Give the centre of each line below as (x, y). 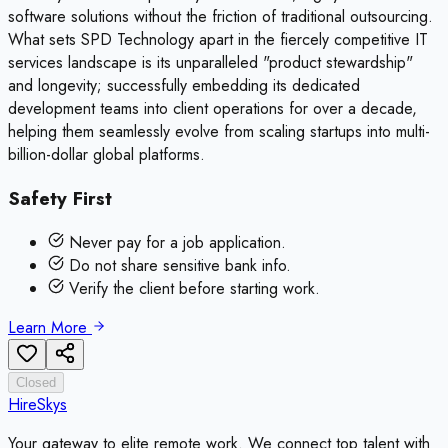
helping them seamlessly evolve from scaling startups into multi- (219, 132)
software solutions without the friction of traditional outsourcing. (220, 17)
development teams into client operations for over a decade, (212, 109)
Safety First (60, 199)
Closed (36, 382)
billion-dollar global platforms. (106, 155)
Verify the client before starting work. (192, 288)
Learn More (50, 327)
